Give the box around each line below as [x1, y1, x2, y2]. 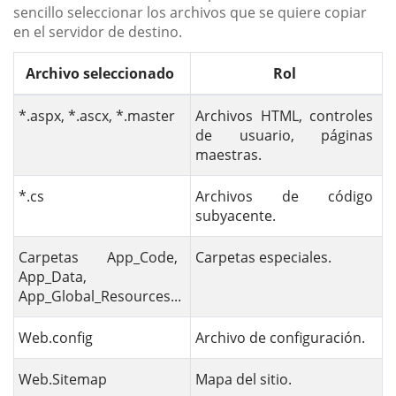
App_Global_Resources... [19, 286, 181, 307]
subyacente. [195, 206, 276, 226]
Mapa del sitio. [195, 369, 292, 390]
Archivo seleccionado [26, 64, 174, 84]
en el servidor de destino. [13, 22, 182, 42]
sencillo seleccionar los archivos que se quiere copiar [13, 3, 367, 23]
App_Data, [19, 267, 90, 287]
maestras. [195, 145, 262, 165]
